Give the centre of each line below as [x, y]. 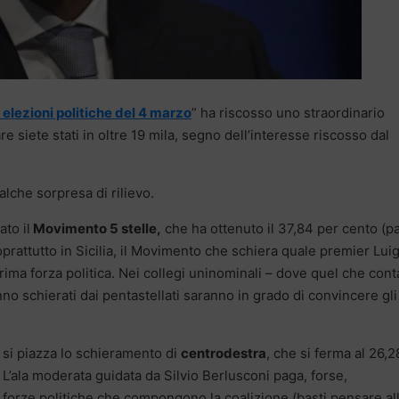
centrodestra [224, 353]
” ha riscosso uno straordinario [288, 112]
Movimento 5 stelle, [96, 228]
